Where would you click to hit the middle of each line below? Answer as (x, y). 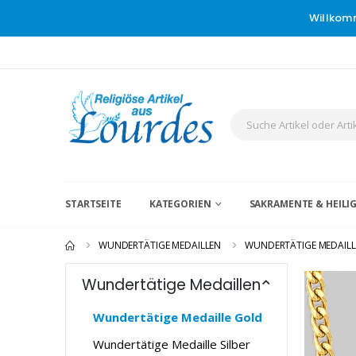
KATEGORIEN (180, 203)
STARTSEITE (93, 203)
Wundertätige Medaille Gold (178, 317)
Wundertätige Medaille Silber (172, 344)
